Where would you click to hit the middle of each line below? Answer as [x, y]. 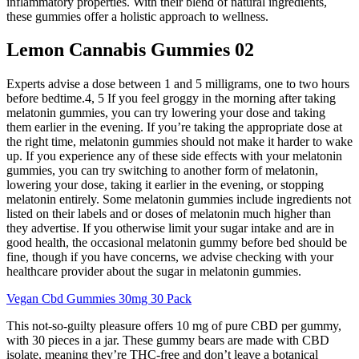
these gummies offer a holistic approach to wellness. [137, 16]
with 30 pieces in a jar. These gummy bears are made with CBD [168, 341]
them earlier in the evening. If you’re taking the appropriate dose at [174, 127]
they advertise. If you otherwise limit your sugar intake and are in [170, 228]
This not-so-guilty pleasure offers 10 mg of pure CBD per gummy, [174, 326]
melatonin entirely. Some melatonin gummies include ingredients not [179, 200]
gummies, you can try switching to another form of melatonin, [162, 171]
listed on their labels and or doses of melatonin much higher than [169, 214]
